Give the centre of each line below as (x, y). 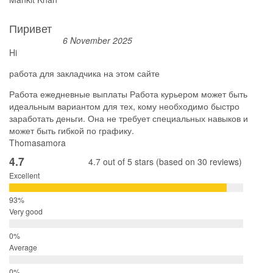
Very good (26, 211)
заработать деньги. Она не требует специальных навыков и (129, 118)
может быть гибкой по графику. (72, 130)
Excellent (24, 175)
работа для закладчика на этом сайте (84, 73)
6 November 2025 (97, 40)
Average (23, 247)
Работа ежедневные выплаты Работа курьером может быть (128, 94)
